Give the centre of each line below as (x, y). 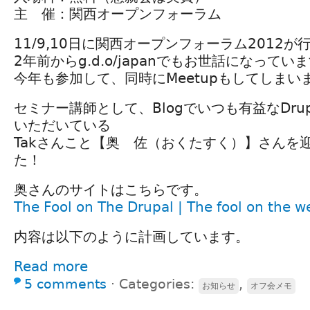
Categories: (159, 284)
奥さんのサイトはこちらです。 (111, 189)
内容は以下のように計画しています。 (131, 236)
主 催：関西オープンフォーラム (118, 13)
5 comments (65, 284)
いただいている (62, 125)
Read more (51, 266)
